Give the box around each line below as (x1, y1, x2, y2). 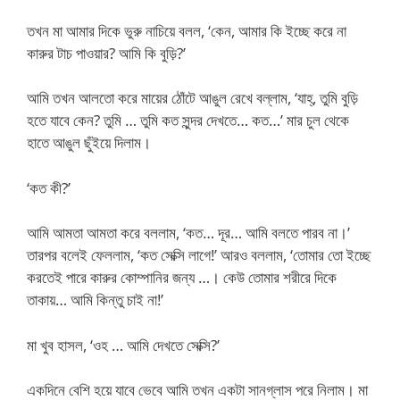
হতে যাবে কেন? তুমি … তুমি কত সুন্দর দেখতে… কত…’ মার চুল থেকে (27, 110, 349, 130)
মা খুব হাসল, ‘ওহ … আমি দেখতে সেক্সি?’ (27, 334, 220, 355)
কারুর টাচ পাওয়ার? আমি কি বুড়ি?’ (27, 42, 186, 63)
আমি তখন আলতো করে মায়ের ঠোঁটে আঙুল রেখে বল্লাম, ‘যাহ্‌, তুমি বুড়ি (27, 87, 358, 108)
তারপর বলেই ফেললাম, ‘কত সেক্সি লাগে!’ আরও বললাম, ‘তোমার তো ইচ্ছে (27, 245, 371, 265)
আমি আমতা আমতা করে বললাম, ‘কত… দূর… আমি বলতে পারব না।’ (27, 222, 350, 243)
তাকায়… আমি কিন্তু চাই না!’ (27, 289, 163, 310)
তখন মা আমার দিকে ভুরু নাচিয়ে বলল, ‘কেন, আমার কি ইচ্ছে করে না (27, 20, 346, 41)
